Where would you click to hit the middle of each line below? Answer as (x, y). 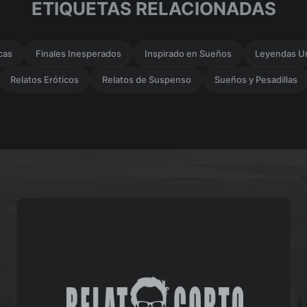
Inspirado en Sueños (188, 54)
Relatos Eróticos (44, 80)
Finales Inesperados (78, 54)
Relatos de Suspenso (146, 80)
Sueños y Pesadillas (256, 80)
